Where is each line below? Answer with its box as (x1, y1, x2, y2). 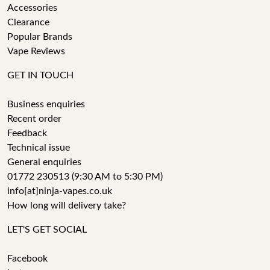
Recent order (7, 114, 61, 124)
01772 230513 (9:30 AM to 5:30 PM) (7, 172, 163, 181)
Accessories (7, 3, 57, 13)
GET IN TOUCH (7, 71, 74, 80)
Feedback (7, 128, 47, 138)
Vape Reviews (7, 46, 65, 56)
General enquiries (7, 157, 81, 167)
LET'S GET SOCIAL (7, 225, 87, 234)
